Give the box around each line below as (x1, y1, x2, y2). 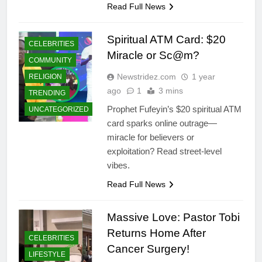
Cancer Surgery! (106, 243, 189, 256)
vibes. (106, 160, 130, 171)
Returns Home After (106, 227, 206, 240)
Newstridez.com (116, 72, 176, 82)
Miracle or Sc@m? (106, 49, 199, 62)
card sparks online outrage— (106, 118, 217, 129)
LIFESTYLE (29, 250, 65, 258)
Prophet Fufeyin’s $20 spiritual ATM (106, 104, 242, 115)
